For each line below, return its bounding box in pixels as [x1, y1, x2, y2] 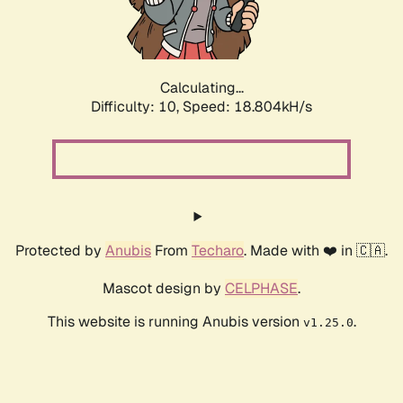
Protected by [15, 241, 105, 261]
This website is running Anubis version [47, 312, 303, 332]
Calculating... [159, 78, 244, 98]
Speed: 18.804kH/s [183, 97, 312, 117]
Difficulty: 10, [91, 97, 183, 117]
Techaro [192, 241, 244, 261]
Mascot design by [103, 279, 225, 299]
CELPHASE [225, 279, 298, 299]
